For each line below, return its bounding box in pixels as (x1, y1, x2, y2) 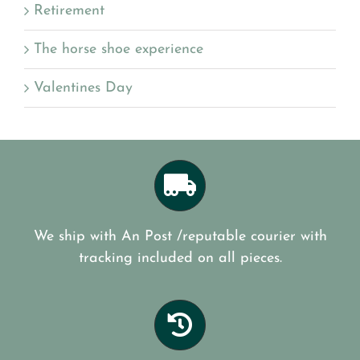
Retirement (34, 3, 104, 19)
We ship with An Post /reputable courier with (33, 228, 327, 244)
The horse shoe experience (34, 42, 203, 58)
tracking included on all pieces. (78, 250, 282, 266)
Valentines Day (34, 80, 133, 96)
